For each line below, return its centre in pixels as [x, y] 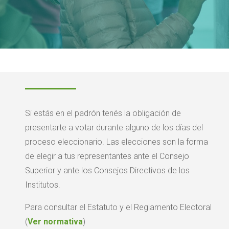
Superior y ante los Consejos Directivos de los [108, 171]
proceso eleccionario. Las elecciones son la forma [117, 142]
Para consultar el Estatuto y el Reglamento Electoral [119, 208]
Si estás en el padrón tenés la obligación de [103, 113]
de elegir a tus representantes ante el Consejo [107, 156]
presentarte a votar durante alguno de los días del [114, 128]
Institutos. [43, 185]
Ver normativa [55, 222]
